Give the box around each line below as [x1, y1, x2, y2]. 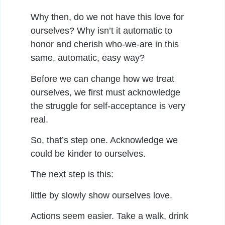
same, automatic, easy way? [31, 53, 145, 63]
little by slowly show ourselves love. [31, 190, 172, 200]
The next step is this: [31, 169, 114, 180]
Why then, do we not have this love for [31, 12, 184, 23]
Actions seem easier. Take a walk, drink [31, 211, 188, 221]
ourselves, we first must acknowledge [31, 87, 180, 97]
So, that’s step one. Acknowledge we [31, 135, 178, 145]
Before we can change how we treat [31, 73, 174, 84]
